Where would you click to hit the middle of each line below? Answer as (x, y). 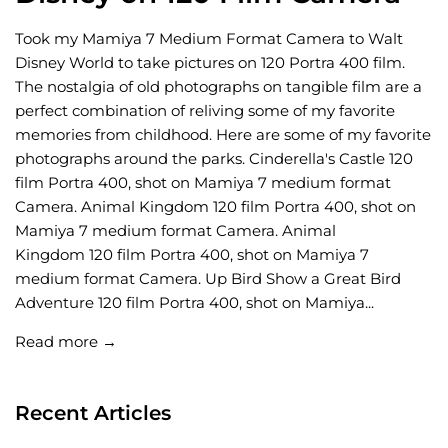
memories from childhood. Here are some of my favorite (223, 135)
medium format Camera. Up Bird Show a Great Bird (208, 279)
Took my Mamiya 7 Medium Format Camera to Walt (209, 39)
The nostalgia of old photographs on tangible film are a (218, 87)
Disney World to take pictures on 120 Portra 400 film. (210, 63)
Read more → (66, 342)
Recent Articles (93, 413)
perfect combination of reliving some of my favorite (205, 111)
